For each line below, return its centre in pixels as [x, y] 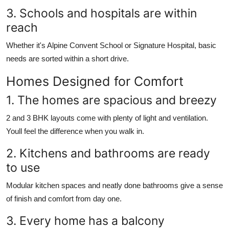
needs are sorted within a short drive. [67, 58]
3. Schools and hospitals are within [101, 13]
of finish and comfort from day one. [64, 198]
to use [23, 167]
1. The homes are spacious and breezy [111, 100]
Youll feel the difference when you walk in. [75, 131]
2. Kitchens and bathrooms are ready [108, 153]
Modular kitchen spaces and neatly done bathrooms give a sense [114, 185]
